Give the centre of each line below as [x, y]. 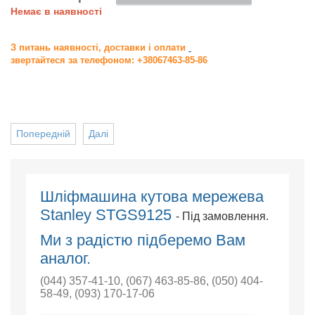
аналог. [65, 258]
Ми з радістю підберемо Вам [142, 240]
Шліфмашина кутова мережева [152, 197]
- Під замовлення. [222, 216]
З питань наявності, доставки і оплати [99, 47]
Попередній [43, 134]
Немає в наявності [56, 11]
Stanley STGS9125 [108, 215]
